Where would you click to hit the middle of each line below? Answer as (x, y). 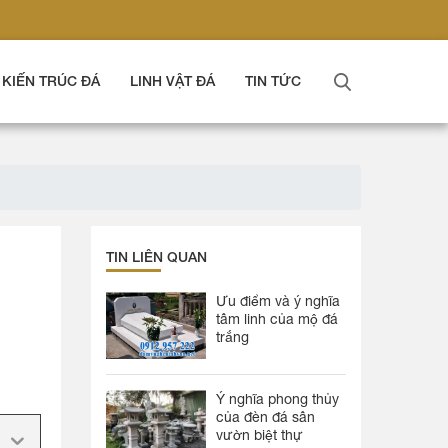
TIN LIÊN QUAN (156, 256)
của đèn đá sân (265, 417)
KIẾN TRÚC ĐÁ (51, 80)
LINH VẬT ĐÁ (172, 80)
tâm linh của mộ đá (277, 319)
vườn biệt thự (259, 435)
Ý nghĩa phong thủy (277, 399)
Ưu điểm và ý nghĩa (278, 301)
